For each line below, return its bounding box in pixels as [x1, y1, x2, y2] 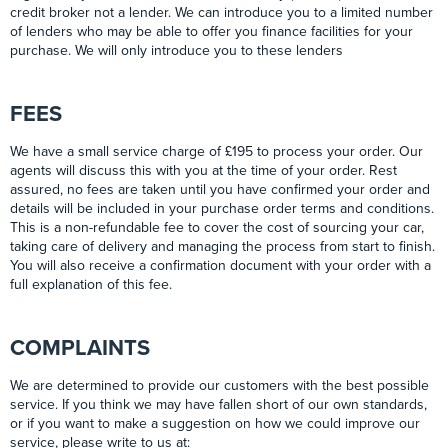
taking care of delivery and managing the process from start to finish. [10, 238, 435, 256]
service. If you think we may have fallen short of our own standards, [10, 396, 427, 414]
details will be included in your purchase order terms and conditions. [10, 200, 434, 218]
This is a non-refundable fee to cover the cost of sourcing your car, [10, 219, 424, 237]
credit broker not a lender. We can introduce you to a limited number [10, 4, 433, 22]
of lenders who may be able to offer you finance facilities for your [10, 23, 413, 41]
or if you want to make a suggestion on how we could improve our [10, 415, 420, 433]
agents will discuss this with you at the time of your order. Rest [10, 162, 397, 180]
